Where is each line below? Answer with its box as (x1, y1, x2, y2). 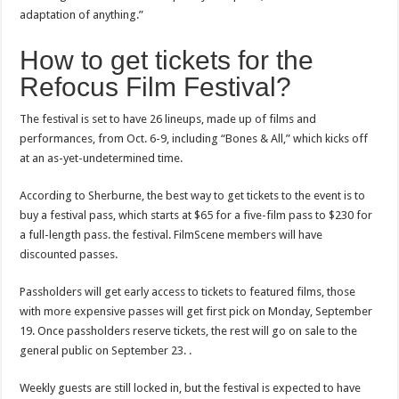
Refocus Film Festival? (20, 72, 292, 102)
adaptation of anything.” (20, 8, 144, 21)
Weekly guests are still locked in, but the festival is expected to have (20, 381, 362, 395)
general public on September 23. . (20, 344, 192, 357)
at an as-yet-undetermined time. (20, 151, 183, 165)
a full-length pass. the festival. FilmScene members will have (20, 228, 323, 241)
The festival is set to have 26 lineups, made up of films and (20, 112, 317, 126)
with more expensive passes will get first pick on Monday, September (20, 305, 373, 318)
